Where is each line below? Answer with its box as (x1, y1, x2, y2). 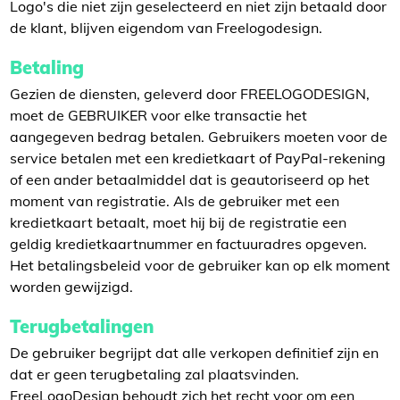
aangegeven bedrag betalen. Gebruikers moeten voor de (10, 128, 387, 146)
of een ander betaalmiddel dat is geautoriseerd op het (10, 171, 370, 188)
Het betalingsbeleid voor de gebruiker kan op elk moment (10, 256, 390, 274)
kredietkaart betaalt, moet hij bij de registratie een (10, 213, 346, 231)
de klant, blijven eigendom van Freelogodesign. (10, 19, 322, 37)
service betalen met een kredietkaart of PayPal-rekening (10, 149, 386, 167)
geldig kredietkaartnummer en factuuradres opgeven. (10, 235, 367, 253)
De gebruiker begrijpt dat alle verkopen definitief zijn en (10, 344, 379, 362)
